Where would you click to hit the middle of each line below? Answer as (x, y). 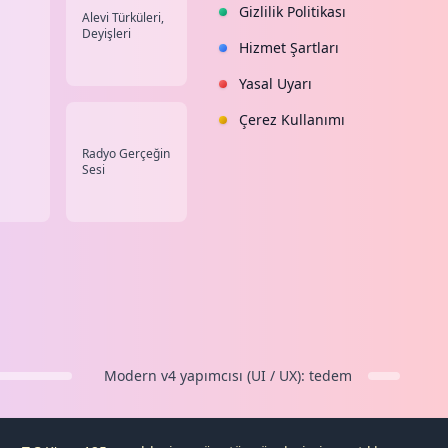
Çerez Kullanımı (291, 120)
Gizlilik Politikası (292, 12)
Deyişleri (106, 34)
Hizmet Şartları (288, 48)
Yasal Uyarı (275, 84)
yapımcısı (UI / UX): (242, 376)
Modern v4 (139, 376)
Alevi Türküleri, (122, 18)
